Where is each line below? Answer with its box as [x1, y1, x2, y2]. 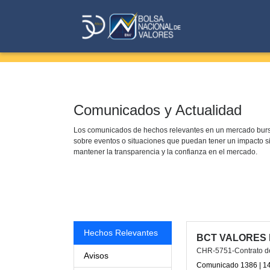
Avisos [84, 250, 108, 260]
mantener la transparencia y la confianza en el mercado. [74, 147, 257, 156]
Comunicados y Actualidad [74, 102, 242, 118]
